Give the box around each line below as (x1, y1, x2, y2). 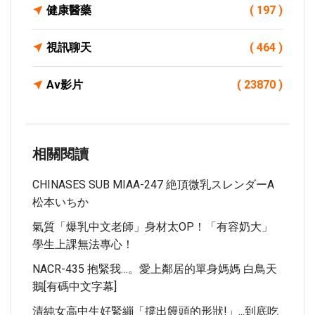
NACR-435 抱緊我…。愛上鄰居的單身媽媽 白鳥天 (32, 262, 277, 276)
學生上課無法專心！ (32, 238, 134, 251)
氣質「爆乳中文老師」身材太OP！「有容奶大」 (32, 220, 273, 233)
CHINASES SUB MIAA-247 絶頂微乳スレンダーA (32, 178, 274, 191)
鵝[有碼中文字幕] (32, 280, 117, 293)
